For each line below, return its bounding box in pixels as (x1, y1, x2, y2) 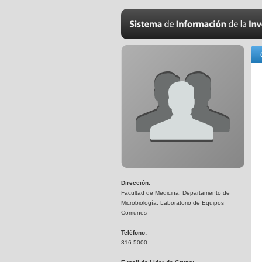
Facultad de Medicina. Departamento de (121, 189, 230, 196)
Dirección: (121, 180, 150, 186)
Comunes (121, 209, 147, 216)
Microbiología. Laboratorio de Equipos (121, 199, 224, 206)
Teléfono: (121, 229, 147, 236)
